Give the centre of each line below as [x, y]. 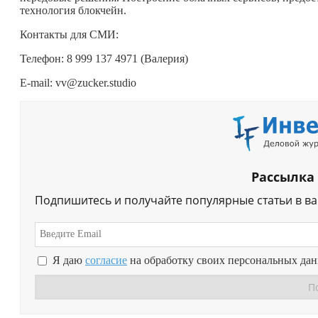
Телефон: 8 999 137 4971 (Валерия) [104, 58]
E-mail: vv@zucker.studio [78, 82]
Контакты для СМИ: [69, 34]
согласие [106, 261]
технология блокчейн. [73, 10]
